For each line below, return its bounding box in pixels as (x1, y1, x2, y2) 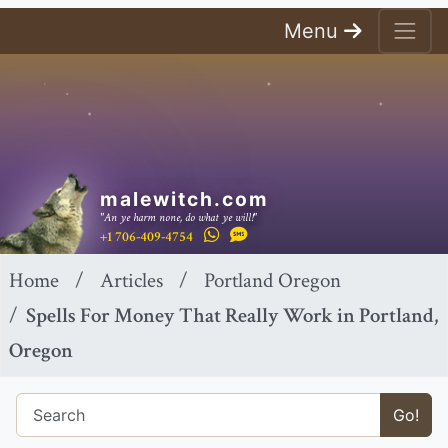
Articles (100, 267, 163, 295)
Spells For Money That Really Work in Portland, (26, 302, 438, 330)
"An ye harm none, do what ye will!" (100, 209, 257, 225)
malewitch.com (100, 187, 269, 212)
